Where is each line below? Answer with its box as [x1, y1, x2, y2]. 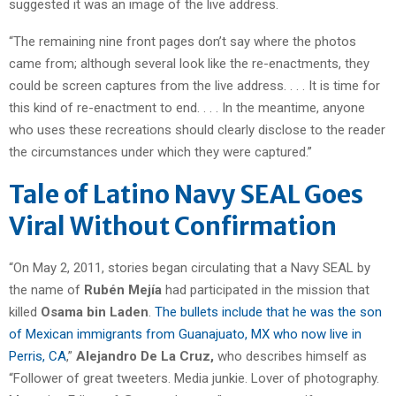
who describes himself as [214, 347, 367, 364]
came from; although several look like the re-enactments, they [9, 55, 369, 72]
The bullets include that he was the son [155, 303, 382, 320]
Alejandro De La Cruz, [76, 347, 214, 364]
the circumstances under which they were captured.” [9, 143, 312, 160]
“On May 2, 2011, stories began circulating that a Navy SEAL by [9, 259, 370, 276]
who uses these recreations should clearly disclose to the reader [9, 121, 385, 138]
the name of [9, 281, 84, 298]
